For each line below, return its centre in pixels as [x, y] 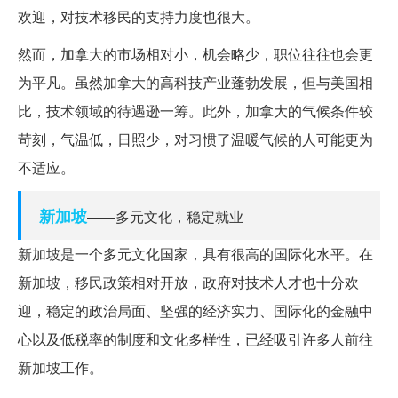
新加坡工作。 [60, 368]
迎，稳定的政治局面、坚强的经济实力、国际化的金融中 [195, 311]
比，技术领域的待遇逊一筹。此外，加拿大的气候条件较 [195, 111]
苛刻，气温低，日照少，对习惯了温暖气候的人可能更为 [195, 139]
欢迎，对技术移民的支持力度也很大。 [139, 17]
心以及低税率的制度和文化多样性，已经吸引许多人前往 [195, 339]
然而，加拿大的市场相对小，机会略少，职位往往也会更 [195, 54]
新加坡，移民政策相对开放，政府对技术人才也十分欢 [188, 283]
